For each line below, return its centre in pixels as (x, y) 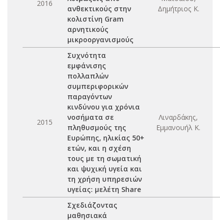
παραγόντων (90, 96)
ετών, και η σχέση (99, 148)
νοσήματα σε (91, 117)
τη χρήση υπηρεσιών (105, 179)
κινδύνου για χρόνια (104, 107)
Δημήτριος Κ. (178, 9)
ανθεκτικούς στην (99, 9)
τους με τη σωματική (104, 158)
